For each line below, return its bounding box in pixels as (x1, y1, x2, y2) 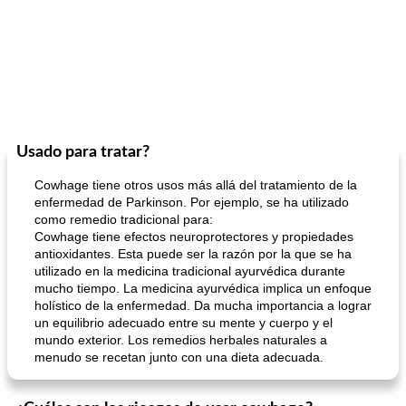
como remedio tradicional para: (34, 212, 213, 227)
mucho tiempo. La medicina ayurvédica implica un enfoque (34, 281, 372, 295)
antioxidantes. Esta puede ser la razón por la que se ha (34, 246, 352, 261)
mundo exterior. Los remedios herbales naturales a (34, 333, 327, 347)
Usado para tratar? (16, 144, 150, 160)
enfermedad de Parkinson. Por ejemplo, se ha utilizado (34, 195, 349, 209)
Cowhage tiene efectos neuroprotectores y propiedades (34, 229, 353, 244)
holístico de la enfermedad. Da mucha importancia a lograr (34, 298, 372, 313)
